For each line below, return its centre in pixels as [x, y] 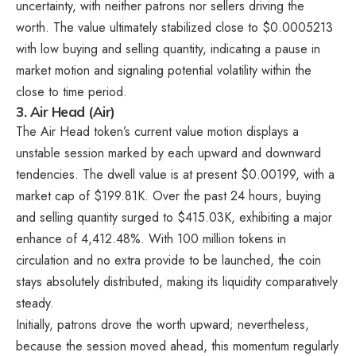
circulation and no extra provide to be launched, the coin [168, 260]
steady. [35, 303]
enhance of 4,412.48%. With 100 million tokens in [151, 238]
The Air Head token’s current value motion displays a [157, 131]
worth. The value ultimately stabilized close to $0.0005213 [174, 27]
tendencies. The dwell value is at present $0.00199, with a [175, 174]
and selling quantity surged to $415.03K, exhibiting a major [174, 217]
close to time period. [72, 91]
